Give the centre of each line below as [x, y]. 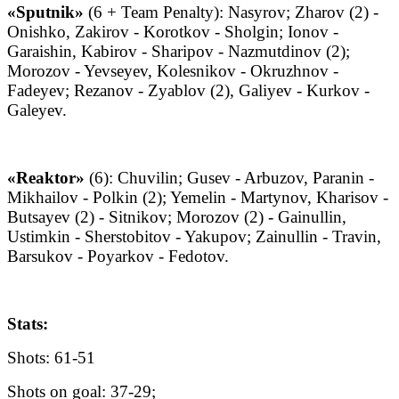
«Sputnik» [45, 12]
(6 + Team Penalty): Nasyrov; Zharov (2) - [231, 12]
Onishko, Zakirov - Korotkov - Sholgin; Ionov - [173, 32]
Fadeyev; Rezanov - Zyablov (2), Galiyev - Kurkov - [188, 91]
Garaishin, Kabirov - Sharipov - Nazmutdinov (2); [179, 52]
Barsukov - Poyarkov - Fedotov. [118, 256]
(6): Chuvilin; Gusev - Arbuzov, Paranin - [229, 178]
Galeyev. [37, 110]
